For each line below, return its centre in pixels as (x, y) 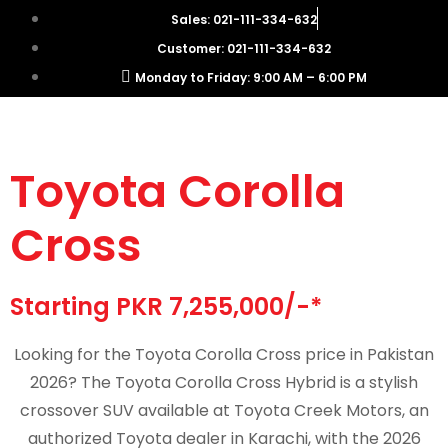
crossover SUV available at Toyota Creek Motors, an (224, 410)
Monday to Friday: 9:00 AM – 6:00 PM (251, 77)
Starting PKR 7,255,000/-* (166, 306)
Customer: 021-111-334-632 (244, 48)
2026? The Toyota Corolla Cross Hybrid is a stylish (224, 382)
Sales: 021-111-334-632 (243, 19)
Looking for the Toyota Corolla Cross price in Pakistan (224, 354)
